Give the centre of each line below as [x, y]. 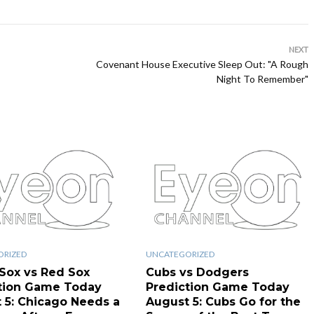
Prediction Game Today [217, 287]
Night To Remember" [262, 79]
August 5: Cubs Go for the [223, 301]
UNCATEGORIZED [180, 254]
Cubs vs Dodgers [197, 272]
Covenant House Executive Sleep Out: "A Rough [202, 64]
